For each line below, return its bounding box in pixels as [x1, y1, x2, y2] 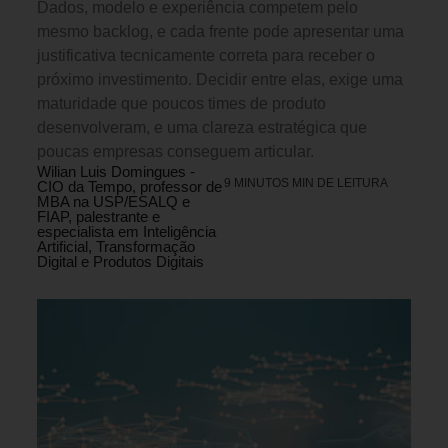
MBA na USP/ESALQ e [37, 193, 190, 211]
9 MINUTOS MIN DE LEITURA [224, 176, 388, 191]
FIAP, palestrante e [37, 208, 160, 226]
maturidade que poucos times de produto [37, 95, 326, 113]
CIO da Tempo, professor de [37, 178, 222, 196]
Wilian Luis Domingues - [37, 163, 195, 181]
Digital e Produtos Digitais [37, 253, 204, 271]
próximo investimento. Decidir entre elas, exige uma [37, 71, 403, 89]
